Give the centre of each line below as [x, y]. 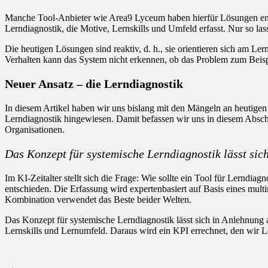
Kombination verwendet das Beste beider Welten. [98, 199]
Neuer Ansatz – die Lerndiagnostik [94, 83]
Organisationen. [35, 129]
